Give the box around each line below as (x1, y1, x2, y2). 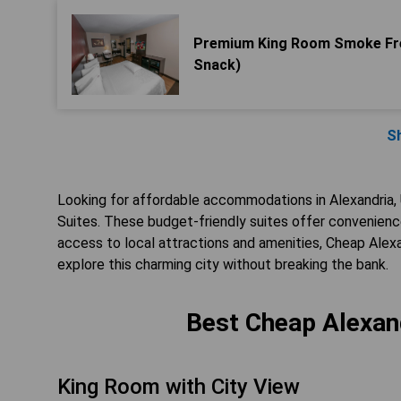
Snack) (193, 56, 241, 73)
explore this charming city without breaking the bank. (57, 256, 388, 273)
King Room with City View (57, 374, 300, 399)
